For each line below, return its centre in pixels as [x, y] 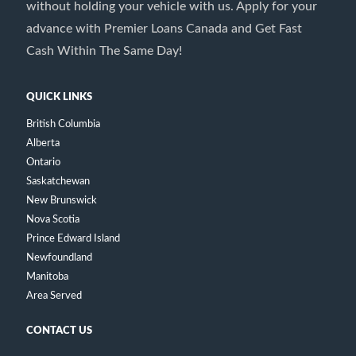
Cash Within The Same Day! [104, 50]
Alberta [43, 143]
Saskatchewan [58, 181]
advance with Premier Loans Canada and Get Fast [164, 28]
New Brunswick [62, 200]
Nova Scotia [53, 219]
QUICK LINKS [59, 97]
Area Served [54, 296]
